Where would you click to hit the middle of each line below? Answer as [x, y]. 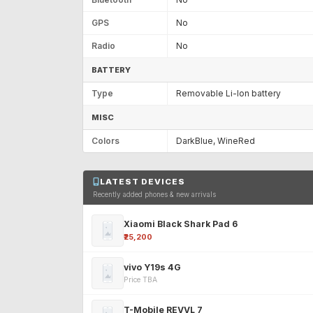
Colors [105, 140]
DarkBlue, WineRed [216, 140]
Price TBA [140, 280]
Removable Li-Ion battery [228, 93]
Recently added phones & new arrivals [154, 195]
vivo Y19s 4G [152, 267]
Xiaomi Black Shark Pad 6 [181, 224]
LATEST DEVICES [142, 181]
